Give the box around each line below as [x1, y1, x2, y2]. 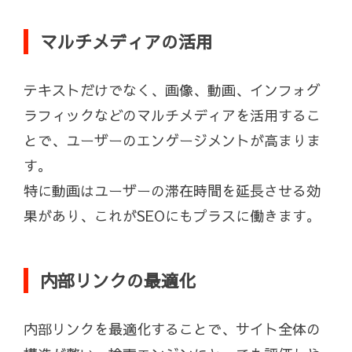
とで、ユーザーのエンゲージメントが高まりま [24, 130, 321, 151]
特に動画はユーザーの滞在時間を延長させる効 [24, 181, 321, 201]
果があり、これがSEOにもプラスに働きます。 [24, 206, 321, 226]
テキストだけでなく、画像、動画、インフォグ [24, 80, 321, 101]
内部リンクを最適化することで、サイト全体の [24, 319, 321, 339]
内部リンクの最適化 [40, 269, 196, 293]
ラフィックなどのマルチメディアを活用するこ [24, 105, 321, 126]
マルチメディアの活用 [40, 30, 213, 54]
